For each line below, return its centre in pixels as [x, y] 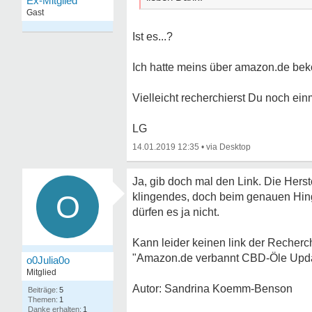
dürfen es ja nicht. [176, 212]
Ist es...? [153, 37]
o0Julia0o [48, 260]
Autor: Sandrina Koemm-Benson [212, 289]
